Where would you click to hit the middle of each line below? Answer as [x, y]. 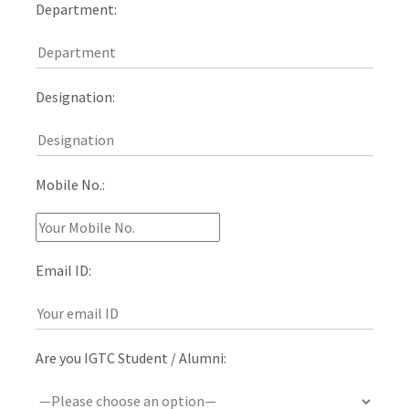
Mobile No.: [70, 184]
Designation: [75, 96]
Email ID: [63, 270]
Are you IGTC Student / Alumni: [131, 357]
